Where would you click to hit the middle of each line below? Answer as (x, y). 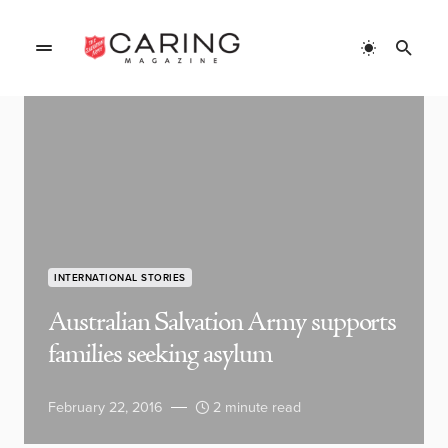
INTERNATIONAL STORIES (120, 277)
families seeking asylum (160, 355)
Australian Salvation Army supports (222, 323)
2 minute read (257, 407)
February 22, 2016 (105, 407)
